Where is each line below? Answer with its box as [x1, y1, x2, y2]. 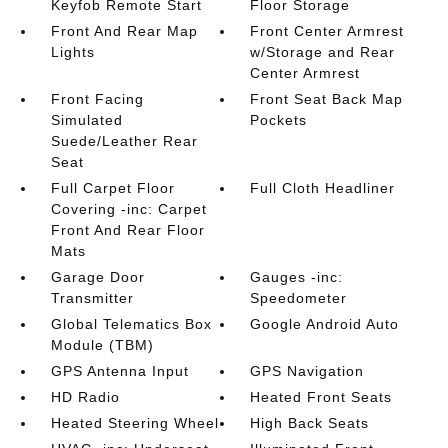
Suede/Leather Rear [50, 133, 198, 149]
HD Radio [50, 389, 120, 405]
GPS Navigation [250, 363, 365, 379]
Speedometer [250, 290, 348, 306]
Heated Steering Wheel [50, 415, 219, 431]
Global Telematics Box [50, 316, 212, 332]
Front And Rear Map [50, 23, 198, 39]
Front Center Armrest [250, 23, 405, 39]
